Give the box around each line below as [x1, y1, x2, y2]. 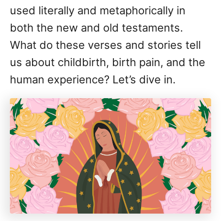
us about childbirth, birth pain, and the [10, 56, 205, 69]
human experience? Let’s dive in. [10, 73, 176, 86]
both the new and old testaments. [10, 21, 183, 35]
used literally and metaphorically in [10, 4, 185, 17]
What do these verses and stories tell [10, 38, 201, 52]
